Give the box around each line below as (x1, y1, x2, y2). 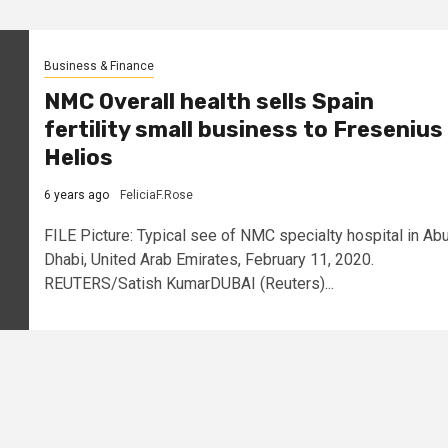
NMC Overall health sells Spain (43, 88, 374, 116)
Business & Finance (43, 59, 154, 74)
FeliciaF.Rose (119, 188, 193, 203)
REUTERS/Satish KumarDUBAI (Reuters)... (43, 274, 334, 294)
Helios (43, 144, 113, 172)
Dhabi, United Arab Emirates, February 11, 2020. (43, 250, 374, 270)
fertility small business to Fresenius (43, 116, 443, 144)
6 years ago (43, 188, 109, 203)
